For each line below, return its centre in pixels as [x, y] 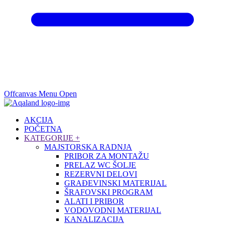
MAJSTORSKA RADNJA [88, 147]
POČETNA [43, 129]
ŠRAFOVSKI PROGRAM [108, 192]
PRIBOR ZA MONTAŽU [107, 156]
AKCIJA [39, 120]
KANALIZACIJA [94, 219]
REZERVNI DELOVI [101, 174]
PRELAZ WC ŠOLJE [100, 165]
